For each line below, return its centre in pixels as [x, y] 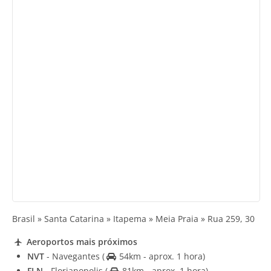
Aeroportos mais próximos [80, 241]
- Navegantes [73, 256]
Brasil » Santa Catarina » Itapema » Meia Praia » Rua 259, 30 [133, 219]
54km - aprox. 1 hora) [161, 256]
